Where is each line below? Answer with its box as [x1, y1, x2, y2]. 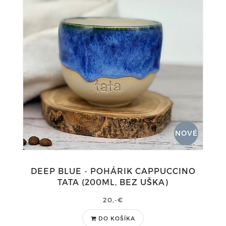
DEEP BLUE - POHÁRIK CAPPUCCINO [30, 166, 196, 176]
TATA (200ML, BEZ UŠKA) [58, 177, 168, 187]
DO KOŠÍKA [98, 215, 135, 221]
